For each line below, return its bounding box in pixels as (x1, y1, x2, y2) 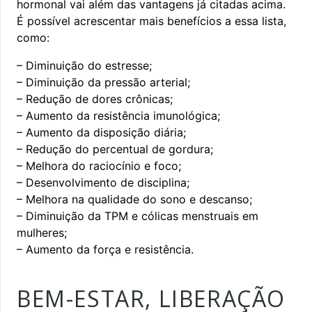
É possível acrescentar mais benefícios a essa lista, (17, 13, 286, 28)
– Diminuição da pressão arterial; (17, 75, 190, 89)
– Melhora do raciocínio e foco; (17, 158, 181, 173)
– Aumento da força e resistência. (17, 242, 194, 256)
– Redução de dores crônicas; (17, 91, 173, 106)
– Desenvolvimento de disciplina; (17, 175, 189, 189)
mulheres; (17, 225, 67, 240)
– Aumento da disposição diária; (17, 125, 186, 139)
